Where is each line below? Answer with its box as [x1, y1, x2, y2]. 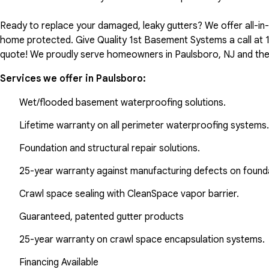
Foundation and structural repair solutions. [19, 142, 200, 154]
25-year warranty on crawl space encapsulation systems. [19, 233, 265, 246]
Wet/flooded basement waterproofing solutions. [19, 96, 226, 109]
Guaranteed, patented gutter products [19, 210, 184, 223]
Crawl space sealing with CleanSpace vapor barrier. [19, 187, 239, 200]
